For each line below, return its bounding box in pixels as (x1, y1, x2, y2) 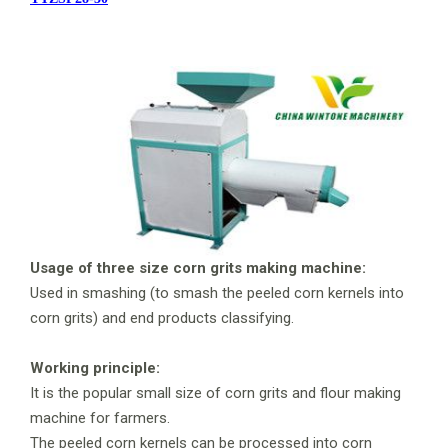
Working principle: (30, 358, 160, 377)
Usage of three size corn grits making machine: (30, 258, 366, 277)
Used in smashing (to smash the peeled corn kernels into (30, 283, 404, 302)
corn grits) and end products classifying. (30, 308, 294, 327)
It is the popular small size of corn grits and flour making (30, 383, 401, 402)
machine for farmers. (30, 408, 170, 427)
